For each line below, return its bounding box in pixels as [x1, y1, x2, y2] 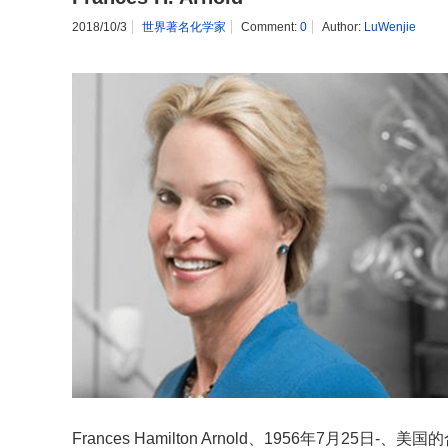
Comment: [241, 20, 300, 34]
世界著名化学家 [142, 20, 226, 34]
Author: [322, 20, 364, 34]
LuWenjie [364, 20, 416, 34]
